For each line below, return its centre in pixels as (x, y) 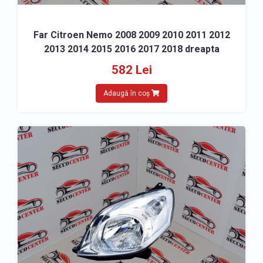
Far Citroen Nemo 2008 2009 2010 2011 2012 (131, 35)
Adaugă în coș (127, 93)
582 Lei (131, 70)
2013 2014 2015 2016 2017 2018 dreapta (131, 49)
